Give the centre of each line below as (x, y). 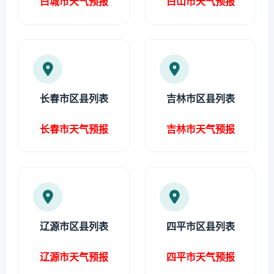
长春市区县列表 (74, 98)
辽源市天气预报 (74, 257)
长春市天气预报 (74, 129)
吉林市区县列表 (200, 98)
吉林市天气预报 (200, 129)
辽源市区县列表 (74, 226)
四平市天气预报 (200, 257)
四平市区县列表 (200, 226)
